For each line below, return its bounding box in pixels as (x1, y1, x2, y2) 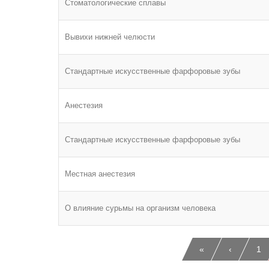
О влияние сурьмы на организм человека (65, 204, 216, 213)
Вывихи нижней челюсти (65, 32, 155, 41)
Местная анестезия (65, 169, 135, 178)
